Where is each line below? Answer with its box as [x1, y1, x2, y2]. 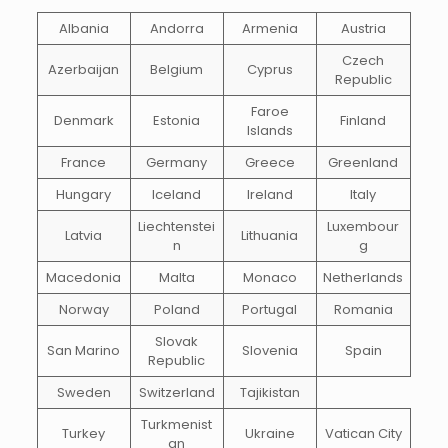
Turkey [62, 424, 106, 444]
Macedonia [46, 268, 122, 288]
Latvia [65, 226, 103, 246]
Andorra [149, 19, 204, 39]
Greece [244, 153, 295, 173]
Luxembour [327, 217, 400, 237]
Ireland [246, 185, 293, 205]
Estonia [153, 111, 201, 131]
